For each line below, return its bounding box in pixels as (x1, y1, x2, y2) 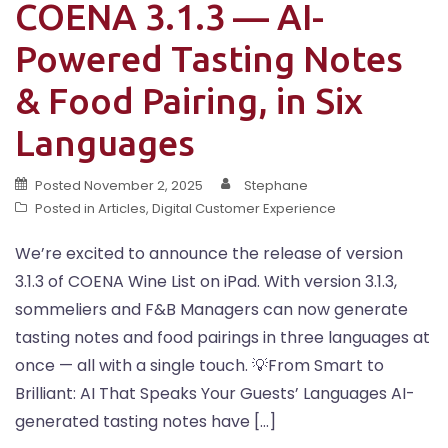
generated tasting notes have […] (15, 410, 276, 433)
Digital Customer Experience (152, 199, 336, 218)
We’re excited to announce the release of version (15, 242, 403, 265)
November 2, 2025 (84, 176, 203, 195)
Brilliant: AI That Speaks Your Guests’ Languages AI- (15, 382, 415, 405)
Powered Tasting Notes (15, 38, 403, 79)
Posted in (35, 199, 98, 218)
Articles (98, 199, 146, 218)
